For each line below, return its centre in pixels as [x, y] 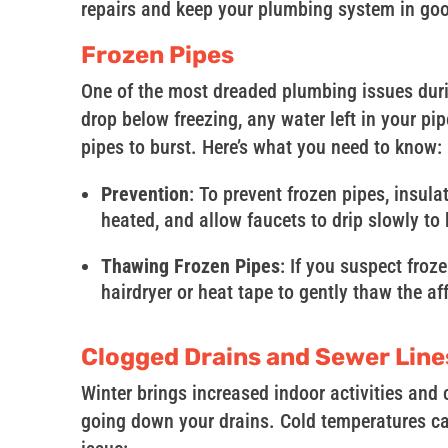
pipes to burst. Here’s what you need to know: [261, 147]
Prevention [144, 194]
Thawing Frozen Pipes [190, 266]
